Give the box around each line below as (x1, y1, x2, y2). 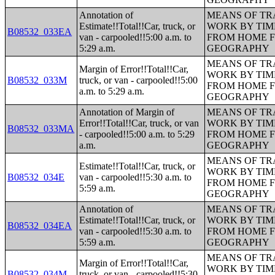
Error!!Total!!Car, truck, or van (79, 118, 199, 128)
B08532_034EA (7, 220, 72, 231)
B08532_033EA (7, 26, 72, 37)
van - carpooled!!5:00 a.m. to (79, 32, 192, 42)
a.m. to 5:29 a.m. (79, 86, 145, 96)
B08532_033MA (7, 123, 75, 134)
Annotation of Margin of (79, 107, 175, 117)
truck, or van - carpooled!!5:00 (79, 75, 198, 85)
